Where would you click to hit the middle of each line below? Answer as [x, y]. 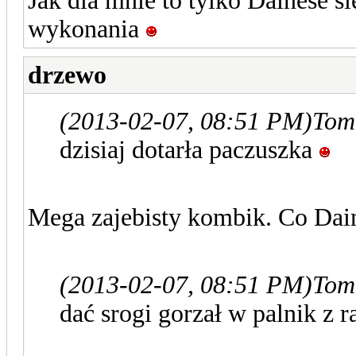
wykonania [87, 29]
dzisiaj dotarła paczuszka [189, 149]
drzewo [67, 75]
